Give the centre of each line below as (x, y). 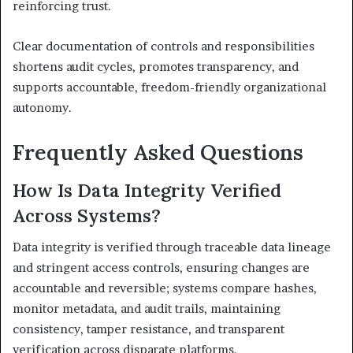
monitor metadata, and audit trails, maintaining (147, 309)
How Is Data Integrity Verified (147, 190)
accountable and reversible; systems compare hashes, (165, 288)
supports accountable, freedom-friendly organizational (169, 87)
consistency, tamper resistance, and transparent (149, 329)
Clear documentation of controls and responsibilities (163, 46)
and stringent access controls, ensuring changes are (161, 268)
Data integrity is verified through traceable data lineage (172, 247)
